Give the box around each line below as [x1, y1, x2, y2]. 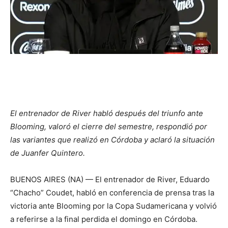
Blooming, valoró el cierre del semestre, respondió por [10, 121, 207, 131]
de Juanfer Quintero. [10, 148, 85, 158]
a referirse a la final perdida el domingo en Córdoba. [10, 214, 197, 224]
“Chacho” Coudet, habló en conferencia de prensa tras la [10, 187, 214, 197]
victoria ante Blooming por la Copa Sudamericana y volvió [10, 201, 217, 211]
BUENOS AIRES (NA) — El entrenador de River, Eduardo [10, 174, 210, 184]
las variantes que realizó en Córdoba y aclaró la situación [10, 134, 215, 145]
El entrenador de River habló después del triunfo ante [10, 108, 203, 118]
